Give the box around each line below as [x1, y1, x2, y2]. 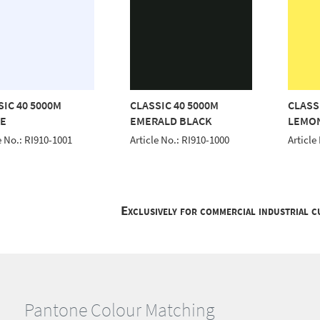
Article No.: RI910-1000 [130, 133, 230, 146]
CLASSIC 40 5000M [130, 97, 219, 112]
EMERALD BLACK [130, 113, 213, 128]
